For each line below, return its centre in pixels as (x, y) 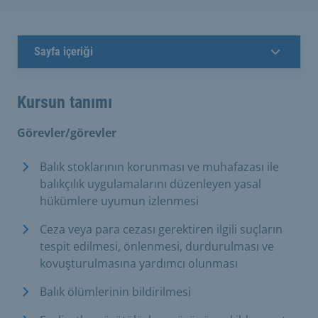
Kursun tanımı (65, 102)
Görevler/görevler (67, 132)
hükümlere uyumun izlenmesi (119, 201)
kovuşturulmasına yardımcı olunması (139, 263)
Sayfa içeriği (64, 51)
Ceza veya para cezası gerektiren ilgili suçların (161, 229)
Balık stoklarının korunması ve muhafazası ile (159, 166)
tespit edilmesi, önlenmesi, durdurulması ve (157, 246)
